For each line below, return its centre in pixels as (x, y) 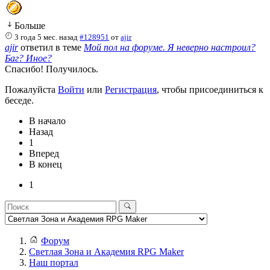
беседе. (19, 100)
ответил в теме (51, 47)
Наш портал (54, 263)
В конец (46, 164)
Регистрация (131, 89)
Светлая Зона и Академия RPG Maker (106, 252)
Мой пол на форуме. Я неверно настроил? (170, 47)
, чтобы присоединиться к (210, 89)
